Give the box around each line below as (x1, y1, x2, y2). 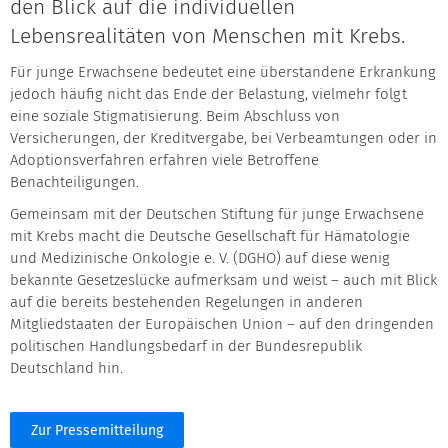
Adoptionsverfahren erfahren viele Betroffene (10, 153, 319, 168)
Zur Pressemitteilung (31, 424, 163, 438)
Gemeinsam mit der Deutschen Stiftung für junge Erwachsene (10, 207, 424, 222)
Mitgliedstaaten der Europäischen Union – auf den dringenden (10, 317, 434, 332)
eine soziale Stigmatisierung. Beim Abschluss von (10, 109, 340, 124)
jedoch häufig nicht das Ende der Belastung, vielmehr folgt (10, 87, 407, 102)
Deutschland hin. (10, 361, 123, 376)
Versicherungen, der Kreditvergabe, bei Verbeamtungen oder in (10, 131, 437, 146)
